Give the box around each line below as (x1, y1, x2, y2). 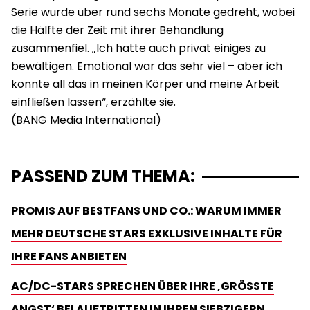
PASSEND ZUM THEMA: (11, 164, 195, 188)
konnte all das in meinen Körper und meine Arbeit (11, 75, 280, 92)
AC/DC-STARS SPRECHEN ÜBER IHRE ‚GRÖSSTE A (11, 277, 274, 294)
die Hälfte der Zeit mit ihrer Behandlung (11, 21, 224, 38)
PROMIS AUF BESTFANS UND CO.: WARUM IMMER (11, 202, 282, 219)
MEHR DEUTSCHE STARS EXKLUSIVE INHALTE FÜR (11, 225, 282, 241)
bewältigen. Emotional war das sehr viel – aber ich (11, 57, 282, 74)
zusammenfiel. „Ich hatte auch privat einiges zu (11, 39, 266, 56)
